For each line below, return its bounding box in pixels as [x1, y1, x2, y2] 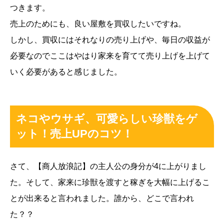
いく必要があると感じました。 [10, 67, 122, 76]
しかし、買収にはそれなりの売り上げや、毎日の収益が [10, 35, 210, 44]
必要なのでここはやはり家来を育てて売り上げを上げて [10, 51, 210, 60]
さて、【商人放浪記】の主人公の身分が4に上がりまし [10, 161, 206, 170]
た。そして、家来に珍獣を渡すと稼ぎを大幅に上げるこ [10, 177, 210, 186]
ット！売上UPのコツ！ [16, 127, 133, 140]
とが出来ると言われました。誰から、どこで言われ [10, 193, 194, 202]
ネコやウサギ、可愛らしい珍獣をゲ [16, 112, 197, 125]
